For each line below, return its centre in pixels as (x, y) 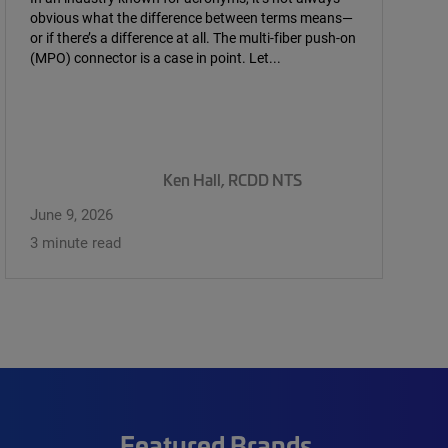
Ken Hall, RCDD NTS (232, 180)
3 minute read (75, 241)
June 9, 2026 (71, 213)
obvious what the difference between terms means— (191, 18)
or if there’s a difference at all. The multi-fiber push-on (193, 38)
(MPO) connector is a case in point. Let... (155, 58)
